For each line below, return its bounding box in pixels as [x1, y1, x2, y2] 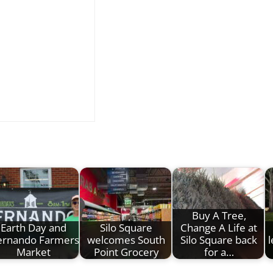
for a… [204, 244, 234, 259]
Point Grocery [93, 244, 159, 259]
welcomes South [87, 232, 165, 247]
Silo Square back [180, 232, 257, 247]
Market [16, 244, 51, 259]
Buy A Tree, [191, 208, 246, 222]
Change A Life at [180, 220, 257, 235]
